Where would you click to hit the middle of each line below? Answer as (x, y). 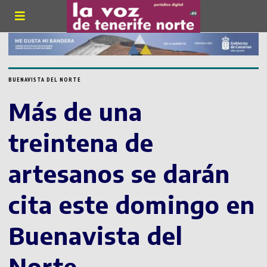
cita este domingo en (132, 205)
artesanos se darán (119, 174)
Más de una (76, 112)
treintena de (81, 143)
